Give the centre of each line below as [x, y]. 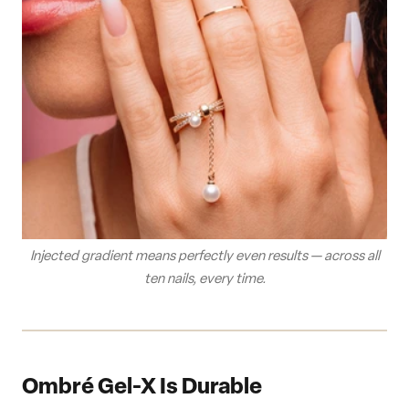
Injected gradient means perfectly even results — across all [204, 257]
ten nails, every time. [204, 280]
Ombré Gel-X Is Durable [142, 388]
